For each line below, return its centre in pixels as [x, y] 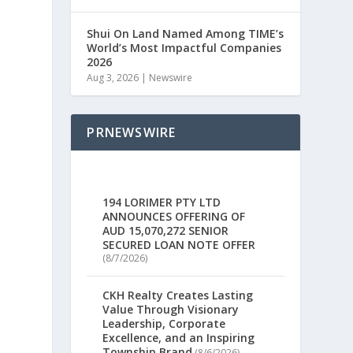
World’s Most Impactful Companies [184, 48]
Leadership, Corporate [164, 324]
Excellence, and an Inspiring [179, 338]
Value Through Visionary [171, 310]
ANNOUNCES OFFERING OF [174, 217]
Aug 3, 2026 [113, 78]
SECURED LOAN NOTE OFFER [179, 245]
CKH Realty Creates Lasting [178, 295]
